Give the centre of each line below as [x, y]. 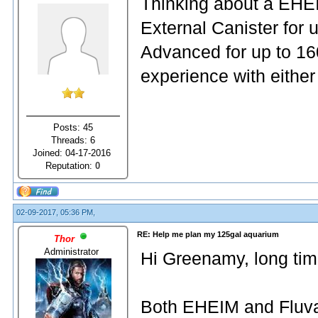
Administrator [73, 251]
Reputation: [71, 165]
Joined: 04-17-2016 [73, 153]
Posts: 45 [73, 127]
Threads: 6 [73, 140]
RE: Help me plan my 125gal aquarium [208, 234]
